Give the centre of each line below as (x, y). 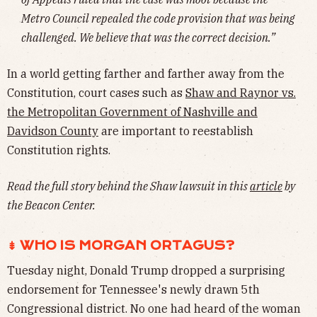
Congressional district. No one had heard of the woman (154, 308)
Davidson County (53, 131)
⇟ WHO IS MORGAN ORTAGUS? (121, 245)
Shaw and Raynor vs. (241, 92)
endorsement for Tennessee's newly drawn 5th (133, 289)
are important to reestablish (176, 131)
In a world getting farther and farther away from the (146, 73)
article (266, 186)
